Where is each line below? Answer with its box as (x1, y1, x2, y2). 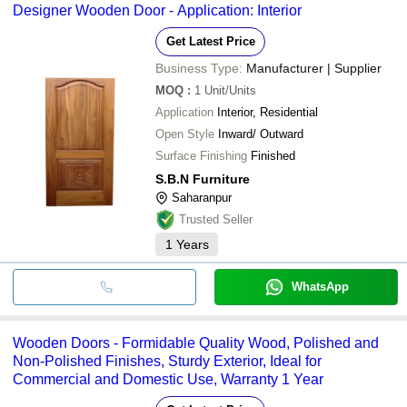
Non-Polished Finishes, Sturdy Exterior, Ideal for (13, 352, 322, 369)
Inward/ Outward (218, 126, 303, 141)
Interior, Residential (217, 104, 318, 119)
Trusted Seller (179, 212, 253, 226)
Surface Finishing (155, 148, 247, 163)
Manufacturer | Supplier (246, 60, 382, 75)
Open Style (155, 126, 214, 141)
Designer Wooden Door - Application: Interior (13, 2, 302, 18)
